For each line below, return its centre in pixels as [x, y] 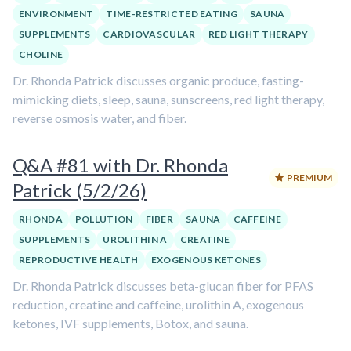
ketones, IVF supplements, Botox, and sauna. [130, 323]
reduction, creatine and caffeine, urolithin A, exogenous [158, 304]
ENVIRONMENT [56, 14]
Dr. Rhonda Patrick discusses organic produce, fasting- [158, 80]
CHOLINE [41, 54]
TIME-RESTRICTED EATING [172, 14]
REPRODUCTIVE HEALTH [79, 260]
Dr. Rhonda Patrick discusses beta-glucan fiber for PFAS [163, 286]
